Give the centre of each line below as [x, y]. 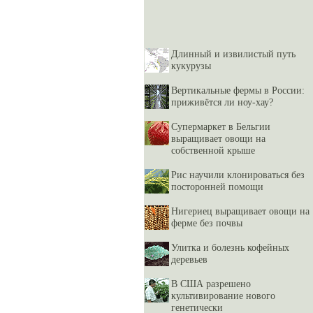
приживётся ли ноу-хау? [222, 102]
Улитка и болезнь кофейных [230, 247]
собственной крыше [213, 150]
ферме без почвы [207, 223]
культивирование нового [223, 296]
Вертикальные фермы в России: [238, 90]
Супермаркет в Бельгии [221, 126]
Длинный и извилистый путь [233, 54]
